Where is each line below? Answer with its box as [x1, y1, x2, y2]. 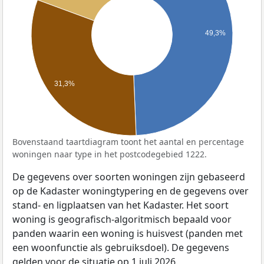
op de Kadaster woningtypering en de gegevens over [12, 184, 249, 198]
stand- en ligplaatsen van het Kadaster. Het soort [12, 199, 229, 212]
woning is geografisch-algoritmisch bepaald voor [12, 213, 232, 226]
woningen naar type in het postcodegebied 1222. [12, 148, 207, 160]
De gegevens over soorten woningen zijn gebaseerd [12, 170, 245, 184]
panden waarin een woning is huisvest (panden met [12, 227, 243, 240]
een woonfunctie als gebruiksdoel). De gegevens [12, 241, 229, 255]
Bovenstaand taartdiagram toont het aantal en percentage [12, 136, 244, 148]
